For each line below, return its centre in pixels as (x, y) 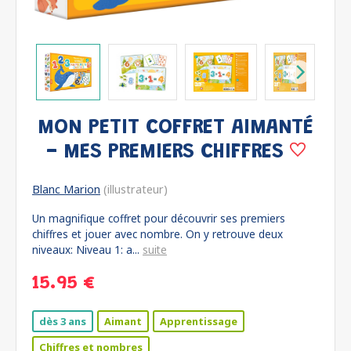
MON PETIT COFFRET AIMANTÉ (175, 128)
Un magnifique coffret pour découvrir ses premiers (159, 218)
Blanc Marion (66, 189)
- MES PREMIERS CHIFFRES (168, 152)
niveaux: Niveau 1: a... (87, 250)
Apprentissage (199, 321)
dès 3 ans (63, 321)
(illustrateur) (134, 189)
